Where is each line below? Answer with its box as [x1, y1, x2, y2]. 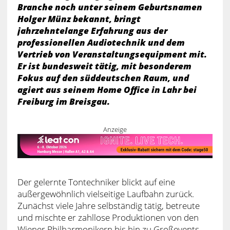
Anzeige [103, 124, 127, 134]
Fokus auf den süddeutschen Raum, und [17, 71, 189, 84]
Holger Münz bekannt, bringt [17, 12, 141, 25]
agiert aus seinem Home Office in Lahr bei [17, 83, 197, 95]
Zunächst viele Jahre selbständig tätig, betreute [17, 199, 200, 212]
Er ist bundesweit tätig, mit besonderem [17, 60, 191, 72]
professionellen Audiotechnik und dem [17, 36, 185, 48]
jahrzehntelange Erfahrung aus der [17, 24, 167, 36]
